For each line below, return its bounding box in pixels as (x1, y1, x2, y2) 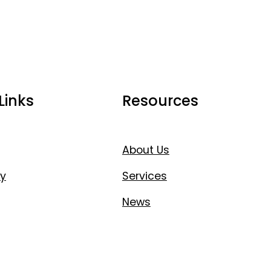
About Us (122, 143, 169, 158)
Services (122, 169, 167, 184)
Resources (122, 91, 198, 111)
